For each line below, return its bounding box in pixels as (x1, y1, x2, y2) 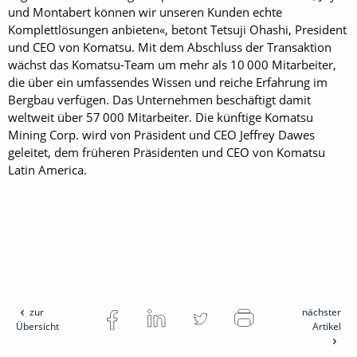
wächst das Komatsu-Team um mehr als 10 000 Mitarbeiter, (8, 57, 336, 73)
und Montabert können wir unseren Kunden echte (8, 4, 282, 20)
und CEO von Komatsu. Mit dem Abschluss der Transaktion (8, 39, 331, 55)
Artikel (312, 320, 341, 333)
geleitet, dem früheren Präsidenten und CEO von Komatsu (8, 144, 325, 160)
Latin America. (8, 162, 87, 178)
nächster (301, 305, 341, 319)
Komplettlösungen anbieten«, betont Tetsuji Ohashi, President (8, 22, 347, 37)
